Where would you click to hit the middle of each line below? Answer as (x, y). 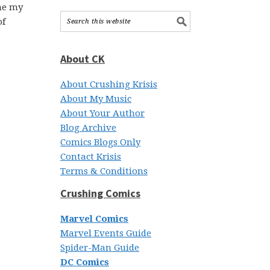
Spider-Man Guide (100, 248)
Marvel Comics (94, 219)
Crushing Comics (100, 193)
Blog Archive (88, 128)
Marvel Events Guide (106, 233)
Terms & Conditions (104, 171)
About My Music (96, 99)
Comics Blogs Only (100, 142)
